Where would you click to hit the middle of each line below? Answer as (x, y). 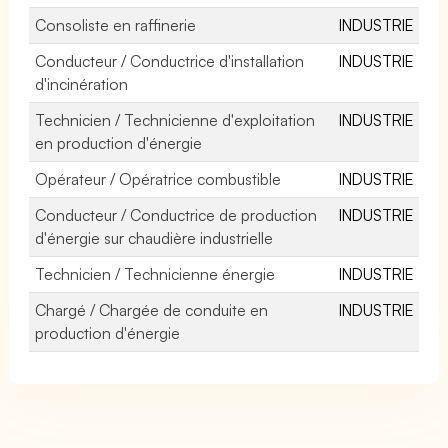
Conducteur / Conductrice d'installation (170, 60)
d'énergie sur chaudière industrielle (154, 237)
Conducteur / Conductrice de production (176, 214)
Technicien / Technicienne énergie (155, 273)
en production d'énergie (119, 142)
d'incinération (81, 83)
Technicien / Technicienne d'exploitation (175, 119)
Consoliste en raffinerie (116, 24)
